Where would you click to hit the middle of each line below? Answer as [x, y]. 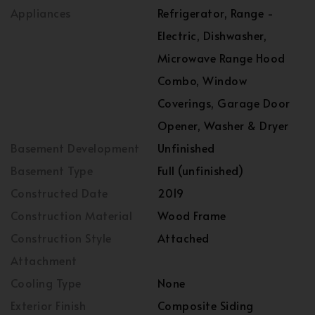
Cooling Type [46, 283]
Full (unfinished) [201, 170]
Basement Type [52, 170]
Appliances [41, 13]
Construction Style [61, 238]
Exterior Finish [49, 305]
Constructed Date [59, 193]
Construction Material [72, 215]
